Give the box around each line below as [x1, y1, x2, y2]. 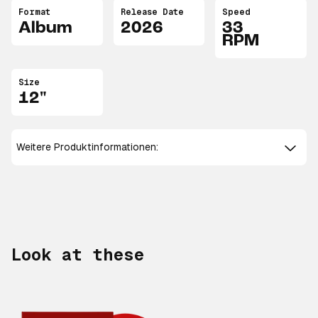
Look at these [11, 245, 144, 265]
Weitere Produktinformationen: [16, 141, 159, 153]
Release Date [120, 7, 184, 17]
